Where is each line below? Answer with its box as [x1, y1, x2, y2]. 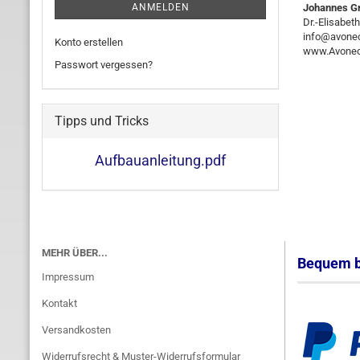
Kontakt [42, 297, 77, 309]
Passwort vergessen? [55, 59, 153, 71]
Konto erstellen [55, 36, 123, 48]
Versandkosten [42, 324, 111, 336]
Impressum [42, 271, 94, 283]
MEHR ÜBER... [42, 247, 108, 259]
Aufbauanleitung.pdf [95, 152, 226, 169]
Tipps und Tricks [55, 113, 149, 129]
